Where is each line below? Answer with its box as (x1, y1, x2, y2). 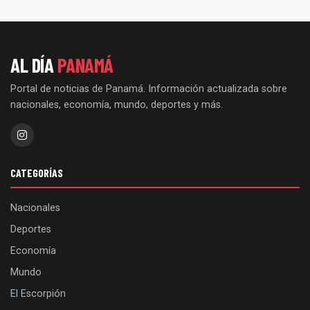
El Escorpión (10, 288, 66, 300)
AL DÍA (10, 53, 57, 77)
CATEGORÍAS (10, 166, 63, 179)
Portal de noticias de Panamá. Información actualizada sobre (10, 83, 287, 95)
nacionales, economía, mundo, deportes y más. (10, 99, 223, 111)
